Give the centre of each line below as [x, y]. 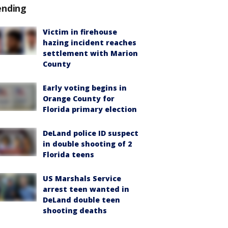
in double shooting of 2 [87, 144]
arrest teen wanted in [86, 189]
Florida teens [68, 155]
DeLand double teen [81, 200]
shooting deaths [75, 211]
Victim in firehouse [80, 32]
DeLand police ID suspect [91, 133]
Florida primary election [90, 109]
